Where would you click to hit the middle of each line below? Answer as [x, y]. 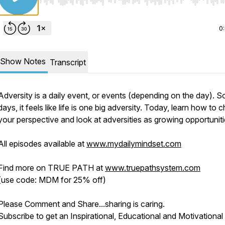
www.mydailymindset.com [134, 144]
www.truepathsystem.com [153, 168]
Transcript [68, 62]
